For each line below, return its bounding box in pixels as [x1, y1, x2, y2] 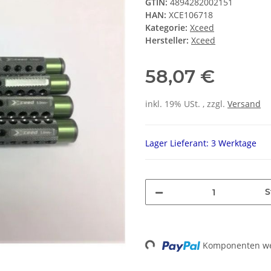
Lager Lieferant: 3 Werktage [145, 137, 256, 149]
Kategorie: [145, 22, 190, 34]
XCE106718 [169, 9, 213, 21]
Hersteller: [145, 34, 189, 47]
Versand [227, 98, 261, 110]
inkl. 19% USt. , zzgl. [145, 98, 227, 110]
